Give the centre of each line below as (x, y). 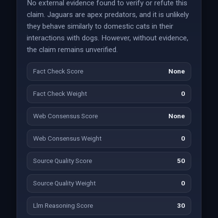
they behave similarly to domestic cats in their (100, 26)
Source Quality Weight (64, 183)
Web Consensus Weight (67, 138)
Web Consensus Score (65, 116)
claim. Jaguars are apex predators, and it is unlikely (108, 15)
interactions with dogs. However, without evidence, (107, 38)
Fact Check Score (58, 71)
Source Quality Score (62, 161)
